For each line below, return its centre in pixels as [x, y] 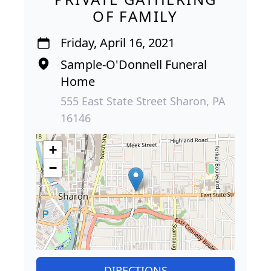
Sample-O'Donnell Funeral [134, 64]
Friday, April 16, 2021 [118, 42]
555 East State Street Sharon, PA [143, 101]
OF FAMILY [135, 16]
